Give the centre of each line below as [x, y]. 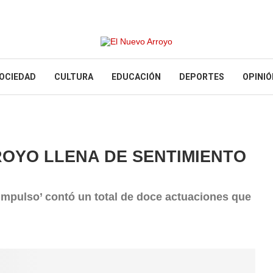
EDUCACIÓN [136, 77]
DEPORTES [202, 77]
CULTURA [74, 77]
